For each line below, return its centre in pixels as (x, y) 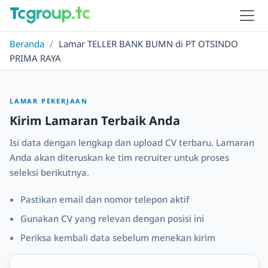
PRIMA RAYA (35, 58)
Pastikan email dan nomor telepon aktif (105, 199)
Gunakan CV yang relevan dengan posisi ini (112, 218)
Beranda (27, 44)
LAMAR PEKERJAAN (49, 101)
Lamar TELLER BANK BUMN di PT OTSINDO (148, 44)
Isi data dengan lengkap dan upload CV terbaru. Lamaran (132, 142)
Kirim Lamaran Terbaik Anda (95, 121)
